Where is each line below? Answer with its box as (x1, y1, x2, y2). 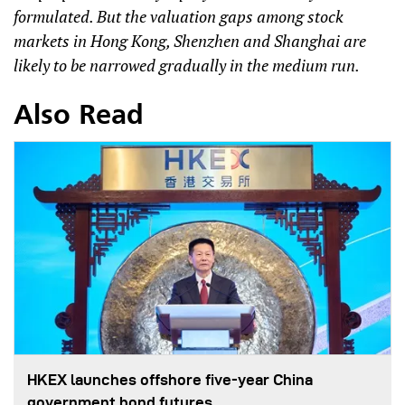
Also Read (14, 102, 144, 130)
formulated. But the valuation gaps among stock (14, 5, 344, 27)
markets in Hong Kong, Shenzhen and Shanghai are (14, 29, 366, 52)
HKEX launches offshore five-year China (27, 371, 313, 388)
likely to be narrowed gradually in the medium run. (14, 53, 360, 76)
